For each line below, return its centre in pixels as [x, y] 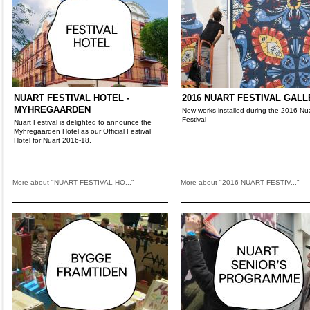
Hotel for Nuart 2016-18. [53, 140]
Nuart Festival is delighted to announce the [83, 122]
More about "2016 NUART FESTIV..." [240, 182]
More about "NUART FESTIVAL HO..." [73, 182]
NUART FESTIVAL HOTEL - [72, 98]
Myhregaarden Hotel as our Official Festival [82, 131]
